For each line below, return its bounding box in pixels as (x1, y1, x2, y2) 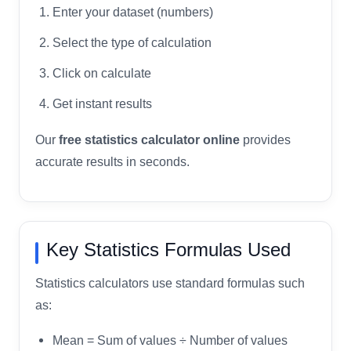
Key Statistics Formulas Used (46, 238, 291, 260)
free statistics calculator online (59, 132, 240, 147)
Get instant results (52, 96, 152, 110)
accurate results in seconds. (35, 154, 190, 168)
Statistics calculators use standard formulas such (35, 276, 305, 290)
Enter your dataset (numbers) (52, 4, 213, 19)
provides (240, 132, 291, 147)
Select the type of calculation (52, 34, 212, 49)
